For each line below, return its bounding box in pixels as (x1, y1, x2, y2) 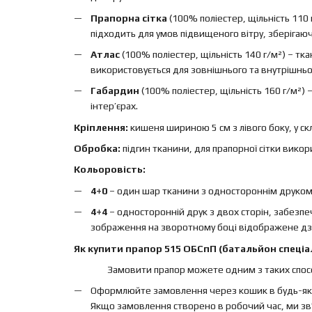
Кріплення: (73, 121, 128, 133)
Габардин (90, 85, 139, 97)
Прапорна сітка (90, 12, 167, 24)
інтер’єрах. (90, 100, 138, 112)
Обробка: (73, 143, 120, 155)
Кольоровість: (73, 164, 146, 175)
